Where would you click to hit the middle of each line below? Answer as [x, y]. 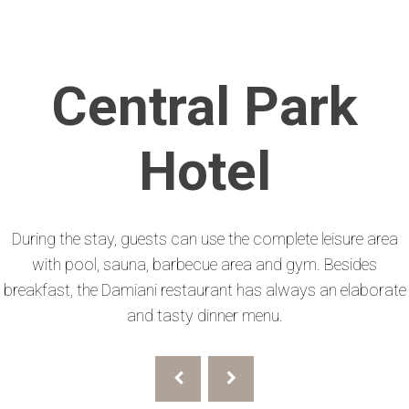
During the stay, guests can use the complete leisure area [204, 239]
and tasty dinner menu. [204, 315]
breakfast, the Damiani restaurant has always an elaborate [204, 290]
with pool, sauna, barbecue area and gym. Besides [204, 264]
